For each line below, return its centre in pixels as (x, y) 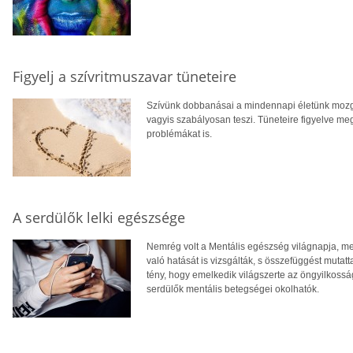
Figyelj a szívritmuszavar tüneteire (124, 76)
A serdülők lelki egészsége (99, 217)
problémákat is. (179, 134)
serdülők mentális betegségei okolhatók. (233, 289)
